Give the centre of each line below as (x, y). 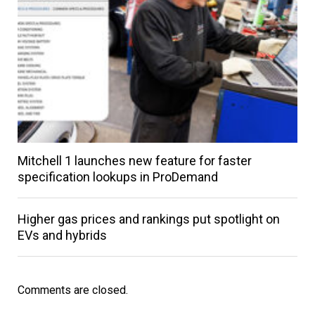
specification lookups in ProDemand (117, 176)
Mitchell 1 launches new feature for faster (134, 160)
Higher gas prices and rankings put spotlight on (148, 219)
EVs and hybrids (62, 235)
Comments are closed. (72, 290)
